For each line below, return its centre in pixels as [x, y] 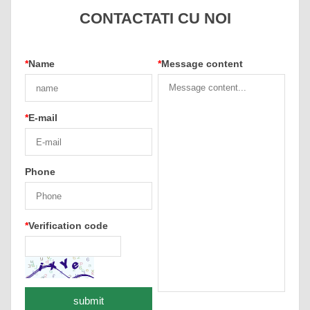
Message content [202, 64]
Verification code [68, 226]
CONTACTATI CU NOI [155, 19]
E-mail [43, 118]
